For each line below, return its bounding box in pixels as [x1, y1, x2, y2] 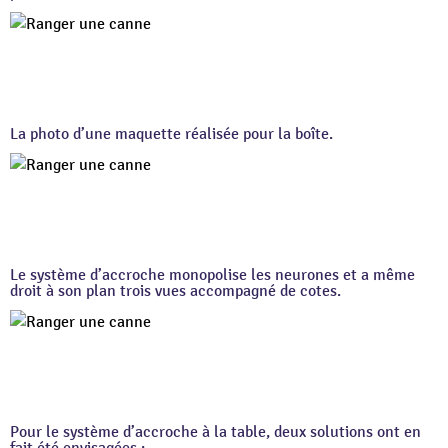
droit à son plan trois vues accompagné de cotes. [10, 281, 341, 302]
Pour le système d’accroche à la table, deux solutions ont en [10, 422, 421, 443]
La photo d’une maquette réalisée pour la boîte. [10, 124, 333, 145]
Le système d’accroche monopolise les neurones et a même [10, 265, 415, 286]
